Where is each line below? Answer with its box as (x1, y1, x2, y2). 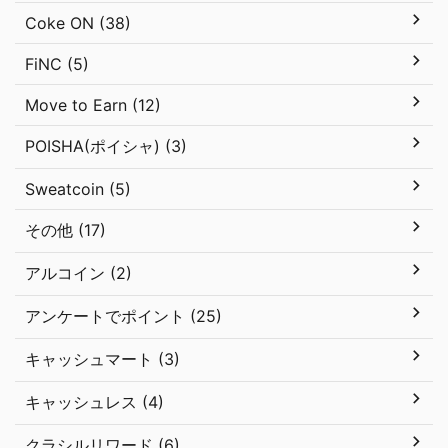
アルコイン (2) (25, 263, 132, 283)
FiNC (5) (25, 54, 89, 74)
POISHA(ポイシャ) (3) (25, 136, 187, 156)
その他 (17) (25, 220, 106, 240)
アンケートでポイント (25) (25, 306, 222, 326)
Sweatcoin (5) (25, 179, 131, 199)
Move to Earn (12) (25, 95, 161, 115)
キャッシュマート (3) (25, 349, 180, 369)
